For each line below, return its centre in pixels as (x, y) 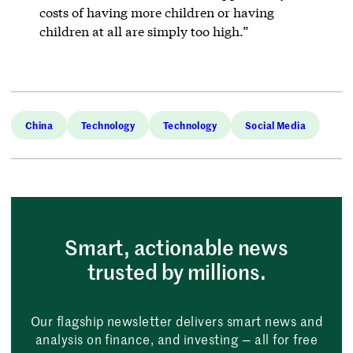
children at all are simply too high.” (143, 31)
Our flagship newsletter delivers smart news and (176, 320)
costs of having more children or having (156, 12)
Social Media (275, 124)
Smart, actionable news (176, 247)
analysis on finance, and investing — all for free (176, 338)
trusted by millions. (176, 271)
